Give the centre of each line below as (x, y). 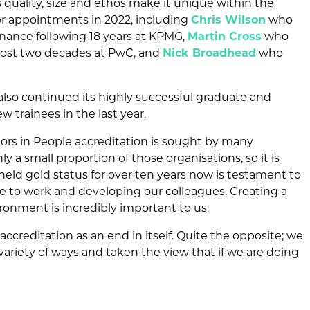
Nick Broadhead (210, 53)
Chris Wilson (229, 20)
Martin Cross (225, 37)
